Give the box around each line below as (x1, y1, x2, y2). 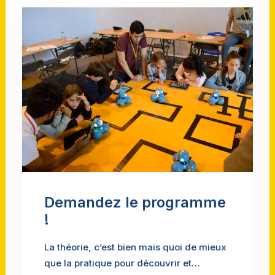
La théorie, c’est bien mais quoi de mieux (44, 241, 227, 253)
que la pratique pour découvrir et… (44, 257, 200, 269)
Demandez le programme (44, 193, 226, 211)
